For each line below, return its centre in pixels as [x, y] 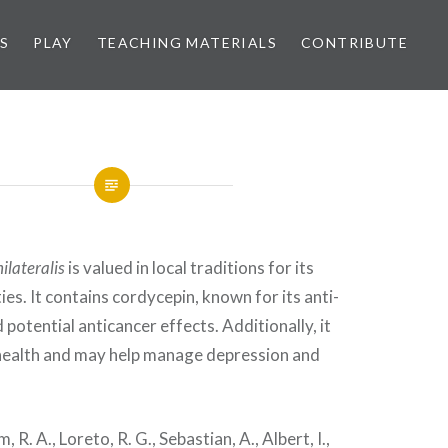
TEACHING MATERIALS [186, 42]
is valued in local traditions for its [190, 267]
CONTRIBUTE [354, 42]
